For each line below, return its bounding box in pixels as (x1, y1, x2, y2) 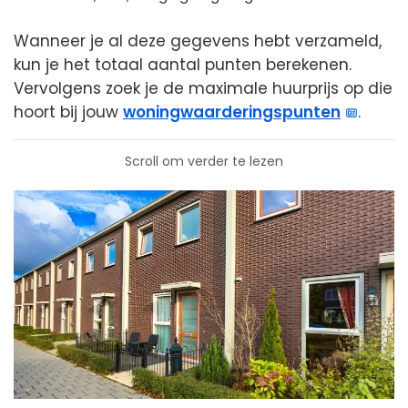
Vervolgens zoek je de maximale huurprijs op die (14, 76, 393, 99)
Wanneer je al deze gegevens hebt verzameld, (14, 29, 382, 52)
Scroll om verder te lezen (125, 151, 283, 170)
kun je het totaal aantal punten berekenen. (14, 53, 352, 76)
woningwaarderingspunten (123, 100, 341, 123)
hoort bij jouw (14, 100, 123, 123)
